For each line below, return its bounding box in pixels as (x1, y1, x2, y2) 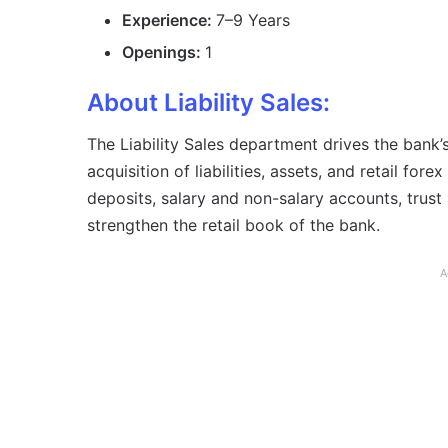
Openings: (122, 42, 205, 63)
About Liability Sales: (87, 88, 330, 118)
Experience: (122, 10, 216, 31)
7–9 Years (216, 10, 290, 31)
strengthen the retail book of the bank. (87, 215, 380, 236)
